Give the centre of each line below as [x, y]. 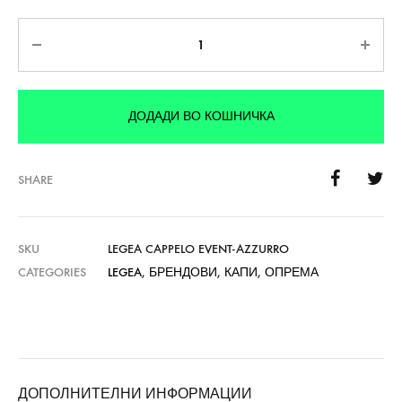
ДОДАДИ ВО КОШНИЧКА [201, 116]
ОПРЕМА [292, 272]
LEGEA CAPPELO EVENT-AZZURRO [198, 249]
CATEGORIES [52, 272]
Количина [54, 30]
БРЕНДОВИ [183, 272]
